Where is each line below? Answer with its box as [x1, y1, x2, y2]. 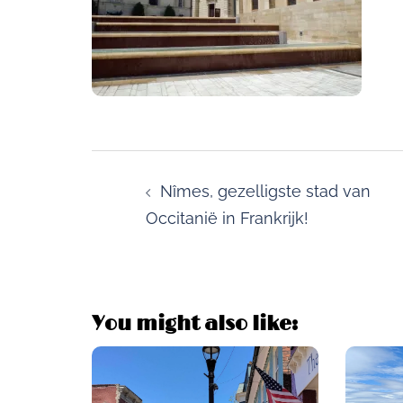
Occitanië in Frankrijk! [146, 209, 309, 228]
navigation [91, 179, 210, 209]
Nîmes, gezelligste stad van [160, 182, 371, 201]
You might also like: [92, 312, 298, 336]
